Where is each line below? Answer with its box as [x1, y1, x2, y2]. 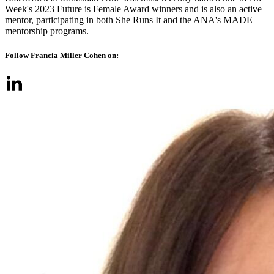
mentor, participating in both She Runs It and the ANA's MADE [5, 15, 253, 26]
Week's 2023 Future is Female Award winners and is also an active [5, 4, 262, 15]
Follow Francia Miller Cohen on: [5, 50, 119, 60]
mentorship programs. [5, 26, 89, 37]
